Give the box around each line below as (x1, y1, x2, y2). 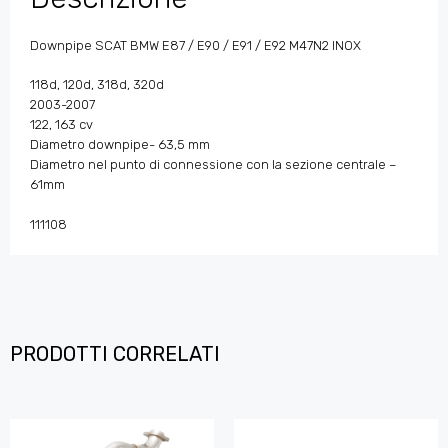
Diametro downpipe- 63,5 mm (30, 137, 210, 153)
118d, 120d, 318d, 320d (30, 77, 164, 93)
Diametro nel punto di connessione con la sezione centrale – (30, 157, 397, 173)
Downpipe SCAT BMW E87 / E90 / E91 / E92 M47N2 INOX (30, 37, 361, 53)
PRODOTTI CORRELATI (10, 342, 220, 367)
